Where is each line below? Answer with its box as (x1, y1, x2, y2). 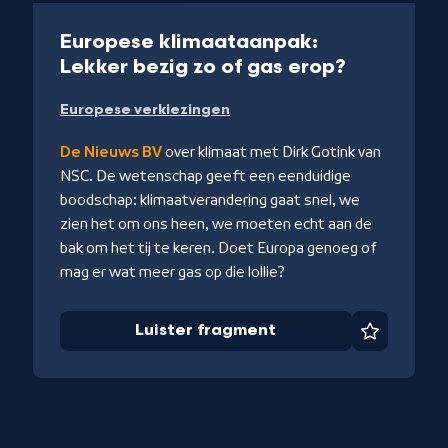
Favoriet (368, 330, 446, 352)
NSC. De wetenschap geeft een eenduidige (60, 168, 352, 185)
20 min (126, 11, 170, 27)
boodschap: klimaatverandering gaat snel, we (60, 192, 361, 209)
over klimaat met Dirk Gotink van (162, 144, 382, 161)
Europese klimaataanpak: (60, 30, 319, 55)
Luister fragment (135, 321, 277, 341)
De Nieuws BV (60, 144, 163, 161)
